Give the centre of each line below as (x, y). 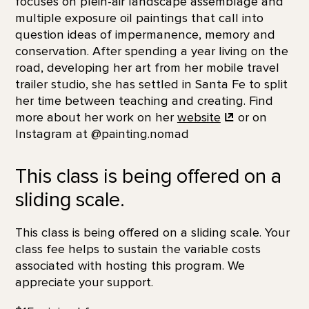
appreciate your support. (84, 282)
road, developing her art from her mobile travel (147, 68)
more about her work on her (96, 118)
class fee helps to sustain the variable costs (138, 249)
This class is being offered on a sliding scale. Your (152, 233)
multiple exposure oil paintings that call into (139, 18)
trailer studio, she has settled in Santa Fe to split (151, 84)
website (199, 118)
